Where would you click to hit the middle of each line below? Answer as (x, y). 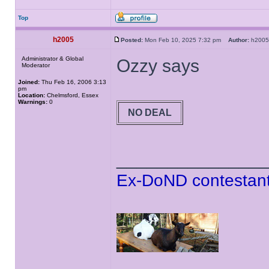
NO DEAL (150, 112)
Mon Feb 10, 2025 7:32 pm (186, 40)
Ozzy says (158, 66)
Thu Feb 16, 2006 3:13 (73, 82)
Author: (239, 40)
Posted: (132, 40)
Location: (32, 95)
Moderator (36, 65)
